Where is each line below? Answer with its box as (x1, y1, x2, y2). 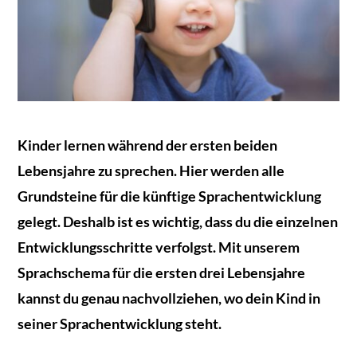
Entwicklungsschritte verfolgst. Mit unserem (18, 237, 300, 256)
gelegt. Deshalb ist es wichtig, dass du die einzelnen (18, 212, 339, 230)
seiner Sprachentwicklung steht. (18, 314, 222, 332)
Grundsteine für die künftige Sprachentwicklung (18, 186, 322, 205)
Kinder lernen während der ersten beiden (18, 135, 278, 154)
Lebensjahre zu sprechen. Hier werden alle (18, 161, 285, 179)
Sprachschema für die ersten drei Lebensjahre (18, 263, 306, 281)
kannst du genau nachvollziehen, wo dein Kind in (18, 288, 321, 307)
